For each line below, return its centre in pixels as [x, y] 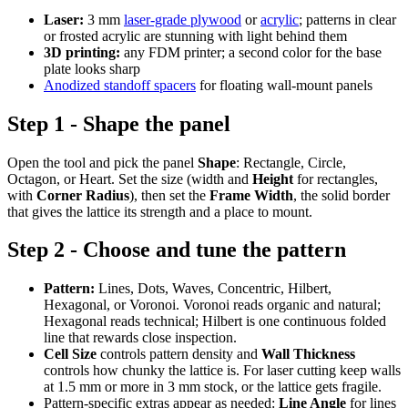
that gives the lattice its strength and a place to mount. [160, 211]
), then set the [169, 195]
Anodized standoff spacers [120, 85]
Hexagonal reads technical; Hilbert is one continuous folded [215, 321]
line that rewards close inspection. [140, 338]
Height [273, 178]
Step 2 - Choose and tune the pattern [177, 250]
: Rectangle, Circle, [291, 162]
